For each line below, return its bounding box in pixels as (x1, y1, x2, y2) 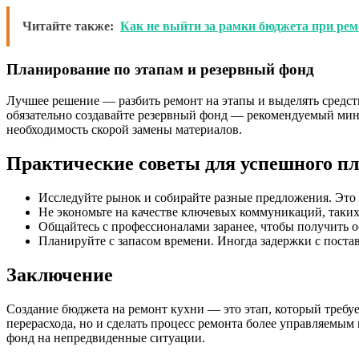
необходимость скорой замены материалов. (6, 123, 242, 137)
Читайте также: (22, 18, 114, 33)
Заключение (6, 264, 113, 285)
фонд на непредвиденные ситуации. (6, 330, 205, 345)
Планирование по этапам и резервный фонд (6, 61, 314, 79)
